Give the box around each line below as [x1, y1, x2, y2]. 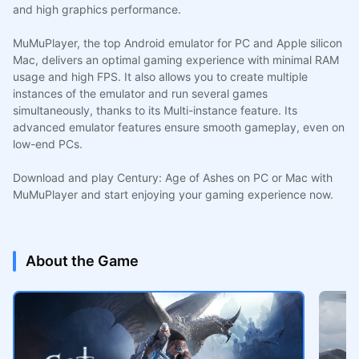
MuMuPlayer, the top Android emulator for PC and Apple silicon [12, 35, 342, 50]
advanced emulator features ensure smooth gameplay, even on [12, 119, 345, 134]
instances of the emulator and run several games [12, 86, 268, 100]
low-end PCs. [12, 136, 83, 151]
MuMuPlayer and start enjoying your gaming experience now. [12, 187, 333, 201]
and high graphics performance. [12, 2, 181, 16]
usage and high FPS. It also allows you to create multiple [12, 69, 308, 83]
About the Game [25, 252, 139, 269]
